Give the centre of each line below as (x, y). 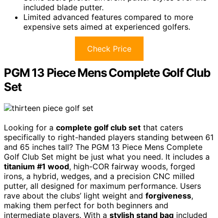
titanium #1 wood (36, 167)
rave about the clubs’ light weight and (75, 196)
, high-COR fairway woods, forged (132, 167)
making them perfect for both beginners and (86, 206)
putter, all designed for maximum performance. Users (102, 186)
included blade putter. (64, 7)
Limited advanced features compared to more (108, 17)
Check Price (109, 48)
